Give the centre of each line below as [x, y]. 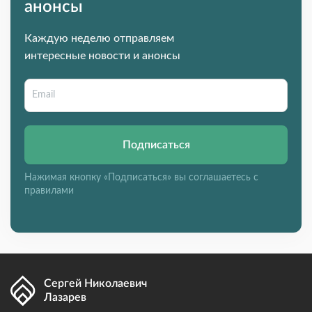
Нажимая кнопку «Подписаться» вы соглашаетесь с [141, 177]
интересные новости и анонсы [102, 55]
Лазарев [65, 298]
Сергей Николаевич [95, 284]
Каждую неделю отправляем [99, 38]
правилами [49, 190]
